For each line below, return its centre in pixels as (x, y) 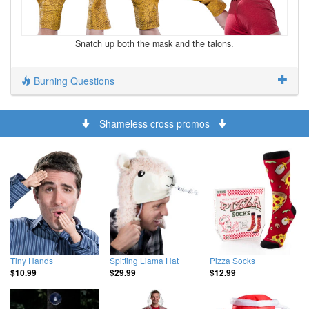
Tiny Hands (32, 260)
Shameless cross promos (154, 123)
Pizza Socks (232, 260)
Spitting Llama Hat (144, 260)
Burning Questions (73, 80)
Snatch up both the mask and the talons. (154, 43)
